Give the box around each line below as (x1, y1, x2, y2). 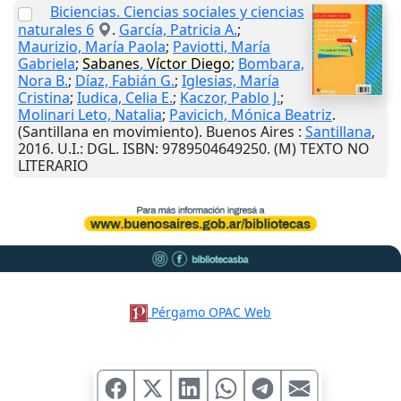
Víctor (147, 54, 187, 74)
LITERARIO (18, 156, 89, 176)
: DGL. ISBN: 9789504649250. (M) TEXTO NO (80, 139, 370, 159)
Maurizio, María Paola (18, 37, 166, 57)
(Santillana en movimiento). (18, 122, 206, 142)
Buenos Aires (206, 122, 294, 142)
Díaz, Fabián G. (75, 71, 175, 91)
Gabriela (18, 54, 75, 74)
